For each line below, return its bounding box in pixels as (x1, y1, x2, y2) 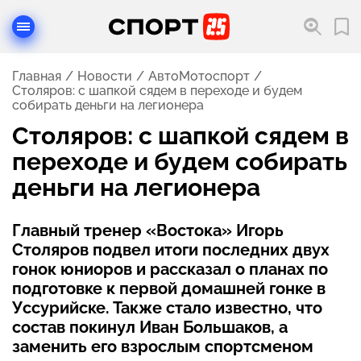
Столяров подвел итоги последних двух (12, 240, 330, 259)
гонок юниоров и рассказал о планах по (12, 259, 328, 279)
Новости (77, 68, 132, 84)
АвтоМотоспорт (148, 68, 250, 84)
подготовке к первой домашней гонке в (12, 279, 326, 298)
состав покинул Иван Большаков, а (12, 317, 288, 337)
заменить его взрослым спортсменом (12, 337, 313, 356)
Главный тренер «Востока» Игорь (12, 221, 284, 240)
